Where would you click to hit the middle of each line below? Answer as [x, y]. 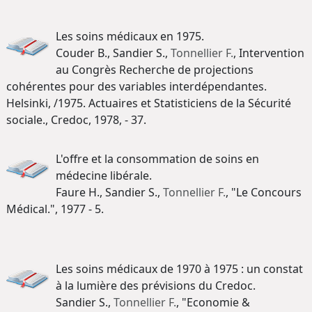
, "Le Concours [264, 192]
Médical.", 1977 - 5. [55, 209]
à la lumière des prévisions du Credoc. [156, 286]
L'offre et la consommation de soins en [157, 158]
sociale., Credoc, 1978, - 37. [76, 119]
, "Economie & [213, 303]
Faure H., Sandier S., [109, 192]
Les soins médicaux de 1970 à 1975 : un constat [179, 269]
